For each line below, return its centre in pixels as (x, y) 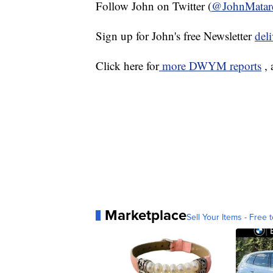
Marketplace (146, 215)
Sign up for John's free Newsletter (175, 36)
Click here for (127, 66)
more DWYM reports (210, 66)
